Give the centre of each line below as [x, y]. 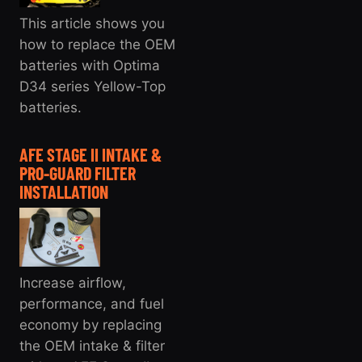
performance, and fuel [92, 303]
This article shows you [92, 24]
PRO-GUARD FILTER [78, 173]
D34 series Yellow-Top [93, 87]
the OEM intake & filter [92, 345]
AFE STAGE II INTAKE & [90, 155]
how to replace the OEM [97, 45]
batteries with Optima [90, 66]
